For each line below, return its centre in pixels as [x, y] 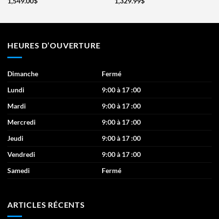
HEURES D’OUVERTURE [54, 45]
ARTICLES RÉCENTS [46, 204]
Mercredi [22, 122]
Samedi [19, 170]
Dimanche [23, 73]
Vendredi [21, 154]
